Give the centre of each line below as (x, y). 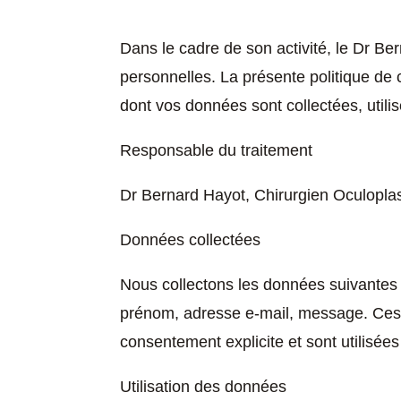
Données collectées (191, 240)
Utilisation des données (204, 387)
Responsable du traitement (217, 151)
